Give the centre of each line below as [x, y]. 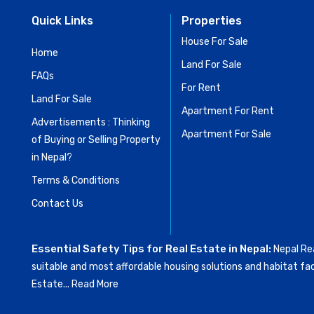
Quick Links [62, 20]
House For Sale [215, 41]
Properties [212, 20]
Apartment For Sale [226, 134]
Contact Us [57, 203]
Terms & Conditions [76, 180]
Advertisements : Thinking [91, 122]
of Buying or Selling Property [96, 139]
